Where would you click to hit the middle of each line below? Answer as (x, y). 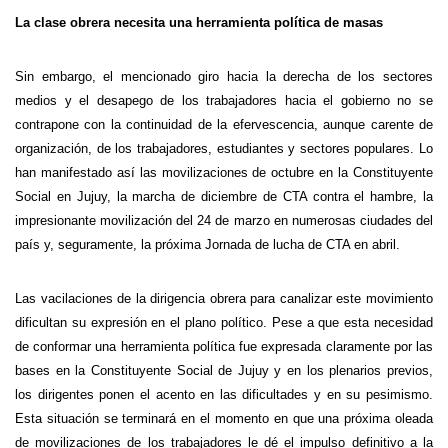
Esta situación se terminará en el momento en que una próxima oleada (224, 418)
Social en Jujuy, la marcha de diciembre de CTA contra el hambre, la (224, 196)
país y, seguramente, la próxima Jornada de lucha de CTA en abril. (207, 244)
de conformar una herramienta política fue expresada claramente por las (224, 346)
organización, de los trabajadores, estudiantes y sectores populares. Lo (224, 148)
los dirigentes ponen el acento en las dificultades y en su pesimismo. (224, 394)
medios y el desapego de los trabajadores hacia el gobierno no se (224, 100)
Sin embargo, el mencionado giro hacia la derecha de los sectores (224, 76)
